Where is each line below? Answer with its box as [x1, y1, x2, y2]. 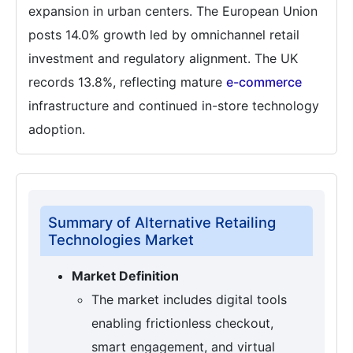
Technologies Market [48, 230, 194, 248]
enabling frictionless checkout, [91, 314, 273, 331]
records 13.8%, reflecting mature [28, 73, 226, 90]
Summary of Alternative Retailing [48, 213, 276, 231]
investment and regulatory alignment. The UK [28, 50, 298, 66]
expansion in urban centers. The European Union [28, 2, 318, 19]
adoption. [28, 121, 85, 137]
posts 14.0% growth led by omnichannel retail [28, 26, 299, 43]
